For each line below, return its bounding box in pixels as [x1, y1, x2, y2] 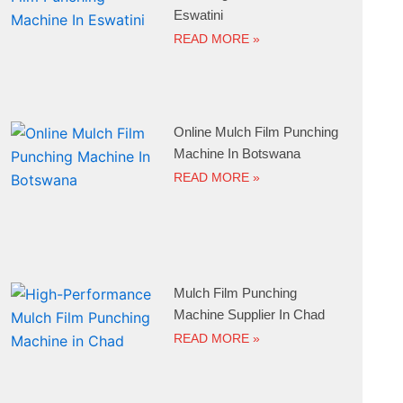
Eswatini [174, 6, 224, 22]
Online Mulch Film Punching [174, 124, 339, 140]
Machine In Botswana [174, 146, 301, 162]
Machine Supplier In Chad [174, 306, 326, 322]
